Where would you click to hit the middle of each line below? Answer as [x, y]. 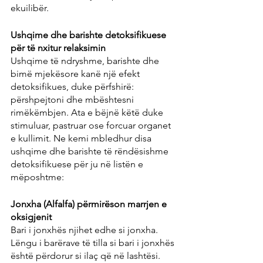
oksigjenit [31, 217]
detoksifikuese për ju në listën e [78, 164]
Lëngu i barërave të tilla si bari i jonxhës [94, 243]
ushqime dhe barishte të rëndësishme [91, 151]
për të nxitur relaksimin [58, 48]
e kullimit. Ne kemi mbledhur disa [82, 139]
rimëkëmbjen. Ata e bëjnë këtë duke [88, 113]
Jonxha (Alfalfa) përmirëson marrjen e [90, 204]
